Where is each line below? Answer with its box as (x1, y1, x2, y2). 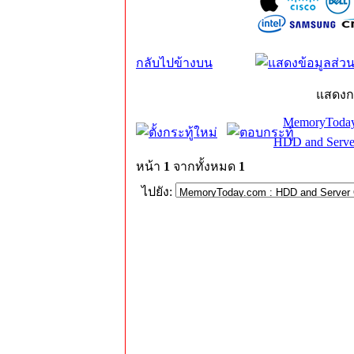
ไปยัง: (141, 185, 175, 198)
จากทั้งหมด (170, 160, 239, 173)
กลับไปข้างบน (136, 56, 213, 70)
